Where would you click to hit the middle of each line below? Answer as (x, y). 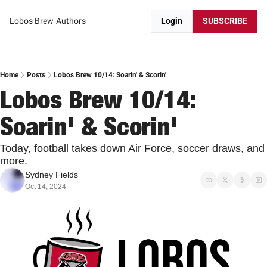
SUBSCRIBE (225, 21)
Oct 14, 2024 (46, 187)
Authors (71, 21)
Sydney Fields (52, 175)
